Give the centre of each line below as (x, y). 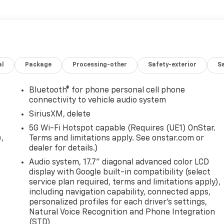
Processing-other (100, 65)
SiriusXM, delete (60, 114)
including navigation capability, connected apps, (120, 192)
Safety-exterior (172, 65)
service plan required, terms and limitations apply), (125, 182)
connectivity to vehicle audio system (98, 100)
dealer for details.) (64, 148)
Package (38, 65)
